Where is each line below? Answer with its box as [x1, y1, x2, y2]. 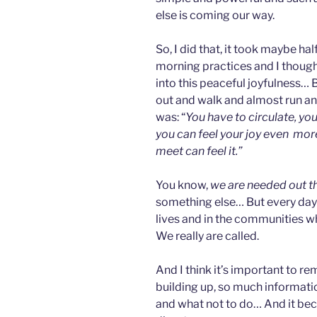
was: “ [156, 110, 185, 125]
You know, [156, 178, 210, 192]
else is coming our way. [156, 8, 275, 23]
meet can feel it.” [156, 144, 242, 158]
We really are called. [156, 229, 259, 243]
